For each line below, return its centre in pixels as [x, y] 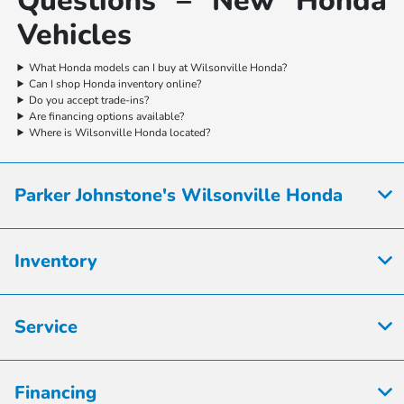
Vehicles [75, 34]
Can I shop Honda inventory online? [115, 83]
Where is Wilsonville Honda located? [120, 132]
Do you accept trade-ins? [89, 100]
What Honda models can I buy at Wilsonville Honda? [158, 67]
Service [46, 326]
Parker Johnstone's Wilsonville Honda [179, 195]
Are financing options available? [107, 116]
